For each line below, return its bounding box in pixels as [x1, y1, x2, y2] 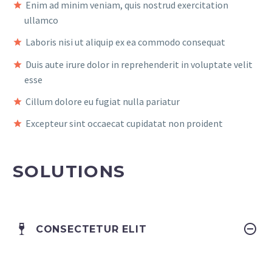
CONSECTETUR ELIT [35, 223, 147, 235]
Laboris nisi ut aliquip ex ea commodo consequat [25, 36, 225, 49]
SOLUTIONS [13, 161, 126, 182]
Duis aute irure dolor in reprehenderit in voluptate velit [25, 58, 253, 70]
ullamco [24, 14, 59, 27]
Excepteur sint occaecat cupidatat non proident [25, 117, 223, 129]
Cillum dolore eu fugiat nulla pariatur [25, 95, 180, 107]
